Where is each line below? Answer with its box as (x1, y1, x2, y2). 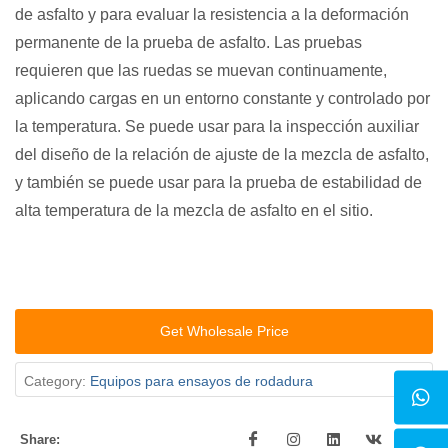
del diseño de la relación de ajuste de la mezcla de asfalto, (15, 146, 429, 163)
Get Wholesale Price (159, 323, 289, 340)
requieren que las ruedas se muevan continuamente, (15, 62, 387, 79)
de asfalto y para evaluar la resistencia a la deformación (15, 6, 409, 23)
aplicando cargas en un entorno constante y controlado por (15, 90, 430, 107)
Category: (24, 373, 90, 390)
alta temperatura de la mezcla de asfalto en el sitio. (15, 202, 373, 219)
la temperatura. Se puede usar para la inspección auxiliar (15, 118, 419, 135)
